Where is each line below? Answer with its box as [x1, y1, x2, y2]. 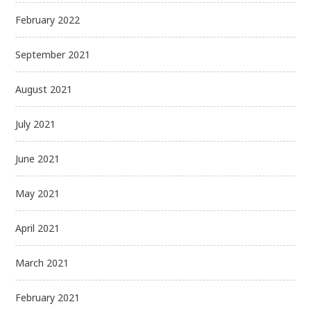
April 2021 [15, 221, 60, 235]
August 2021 [15, 82, 73, 96]
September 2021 [15, 47, 91, 61]
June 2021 [15, 151, 60, 165]
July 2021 [15, 117, 56, 131]
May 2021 [15, 186, 60, 200]
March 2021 [15, 255, 69, 269]
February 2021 [15, 290, 81, 304]
